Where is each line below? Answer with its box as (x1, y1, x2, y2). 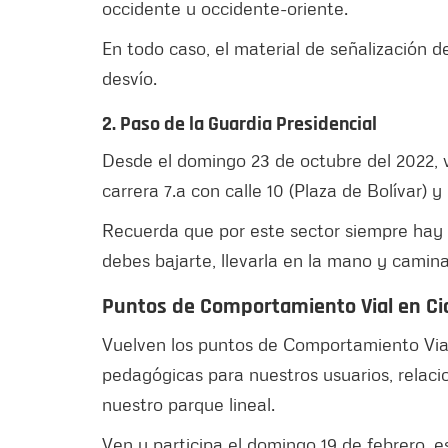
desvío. (102, 66, 157, 89)
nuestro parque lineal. (102, 392, 275, 415)
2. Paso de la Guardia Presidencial (102, 110, 377, 137)
